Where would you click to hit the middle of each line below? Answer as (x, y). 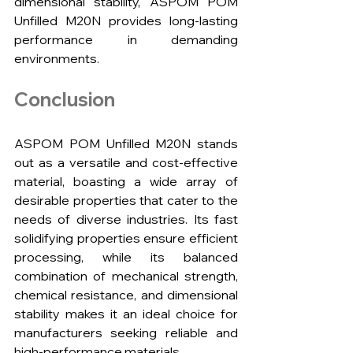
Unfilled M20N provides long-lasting (126, 21)
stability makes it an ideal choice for (126, 314)
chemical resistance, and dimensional (126, 295)
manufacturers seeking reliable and (126, 333)
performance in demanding (126, 40)
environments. (57, 59)
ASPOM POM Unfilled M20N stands (126, 144)
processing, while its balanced (126, 257)
